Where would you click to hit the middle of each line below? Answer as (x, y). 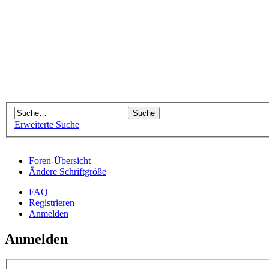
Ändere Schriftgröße (68, 171)
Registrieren (52, 202)
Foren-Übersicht (60, 160)
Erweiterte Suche (47, 124)
